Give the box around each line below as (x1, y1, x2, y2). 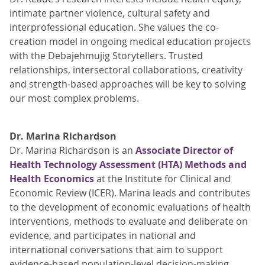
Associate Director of (135, 144, 233, 157)
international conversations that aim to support (9, 243, 223, 256)
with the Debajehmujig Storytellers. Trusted (9, 49, 203, 62)
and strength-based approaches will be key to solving (9, 77, 246, 91)
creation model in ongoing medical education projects (9, 35, 251, 48)
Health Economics (9, 172, 94, 185)
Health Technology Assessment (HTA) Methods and (9, 158, 247, 171)
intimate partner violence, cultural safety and (9, 7, 210, 20)
